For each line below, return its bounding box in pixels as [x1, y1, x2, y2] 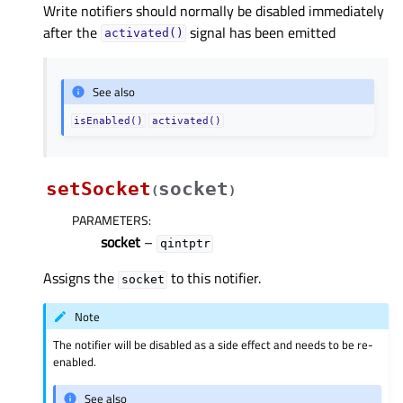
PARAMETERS [72, 210, 148, 230]
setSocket [46, 178, 151, 201]
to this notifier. [167, 267, 262, 290]
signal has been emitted [186, 21, 336, 43]
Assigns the [43, 267, 118, 290]
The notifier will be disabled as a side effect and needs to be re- [53, 336, 374, 354]
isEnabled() [74, 115, 144, 127]
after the [43, 21, 101, 43]
